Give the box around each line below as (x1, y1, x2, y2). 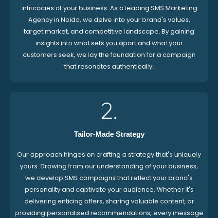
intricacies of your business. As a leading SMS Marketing (21, 3, 197, 13)
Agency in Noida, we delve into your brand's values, (28, 15, 190, 24)
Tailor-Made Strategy (73, 130, 145, 138)
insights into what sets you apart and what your (35, 38, 183, 48)
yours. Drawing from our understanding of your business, (20, 162, 198, 171)
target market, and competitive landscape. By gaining (24, 27, 194, 36)
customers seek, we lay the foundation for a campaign (22, 50, 196, 59)
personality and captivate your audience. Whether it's (24, 185, 194, 194)
